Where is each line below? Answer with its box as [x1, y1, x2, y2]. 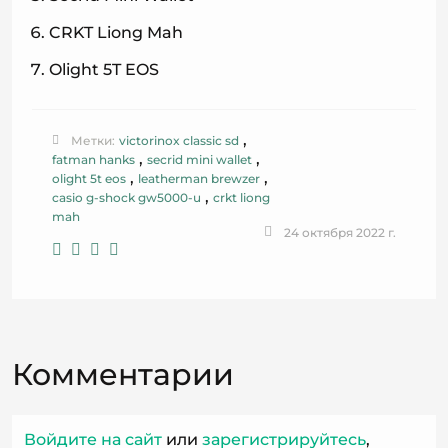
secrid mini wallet [147, 152, 252, 167]
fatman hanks [52, 152, 135, 167]
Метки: [71, 133, 115, 148]
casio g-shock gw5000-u [52, 190, 201, 205]
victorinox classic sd [119, 133, 239, 148]
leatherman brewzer [138, 171, 260, 186]
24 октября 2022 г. [284, 225, 396, 240]
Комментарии [12, 356, 234, 393]
